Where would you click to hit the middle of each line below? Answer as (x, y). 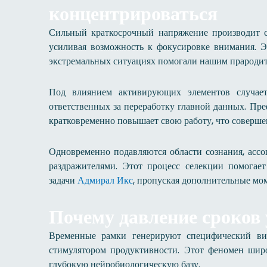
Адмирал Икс (105, 180)
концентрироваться (133, 13)
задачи (63, 180)
